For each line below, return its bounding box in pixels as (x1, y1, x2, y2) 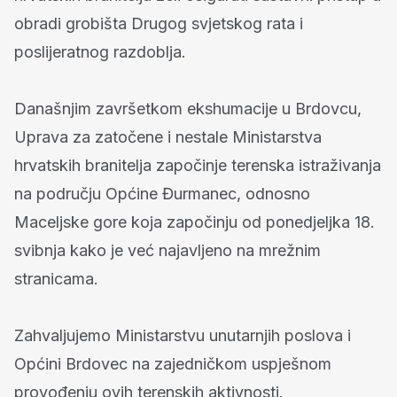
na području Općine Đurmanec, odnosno (14, 183, 310, 203)
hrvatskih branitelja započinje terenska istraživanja (14, 155, 381, 175)
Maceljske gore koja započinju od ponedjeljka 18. (14, 212, 375, 231)
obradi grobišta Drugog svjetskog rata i (14, 13, 303, 33)
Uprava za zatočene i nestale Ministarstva (14, 127, 322, 146)
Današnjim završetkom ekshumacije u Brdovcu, (14, 98, 362, 118)
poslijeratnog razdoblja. (14, 42, 186, 61)
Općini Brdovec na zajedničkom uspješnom (14, 354, 331, 373)
